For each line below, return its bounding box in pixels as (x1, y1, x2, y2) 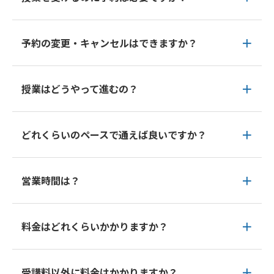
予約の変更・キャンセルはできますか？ (21, 35, 198, 50)
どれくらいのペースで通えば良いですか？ (21, 127, 207, 142)
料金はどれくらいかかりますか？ (21, 219, 168, 234)
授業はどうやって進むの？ (21, 81, 138, 96)
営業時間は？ (21, 173, 80, 188)
